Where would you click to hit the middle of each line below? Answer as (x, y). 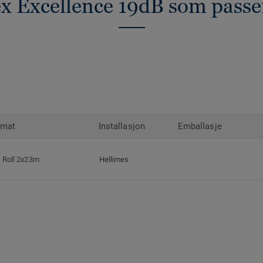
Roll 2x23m (21, 160)
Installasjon (122, 127)
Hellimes (114, 160)
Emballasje (200, 127)
